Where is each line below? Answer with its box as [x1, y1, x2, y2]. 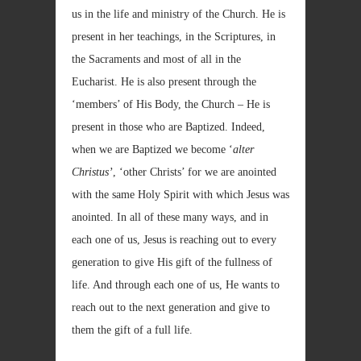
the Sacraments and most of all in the [72, 53, 241, 65]
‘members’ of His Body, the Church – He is [72, 98, 270, 110]
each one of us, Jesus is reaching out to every [72, 234, 276, 246]
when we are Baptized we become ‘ [72, 143, 233, 156]
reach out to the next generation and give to [72, 301, 270, 313]
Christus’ [72, 166, 113, 178]
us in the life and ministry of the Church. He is [72, 8, 285, 20]
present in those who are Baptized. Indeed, [72, 121, 265, 133]
